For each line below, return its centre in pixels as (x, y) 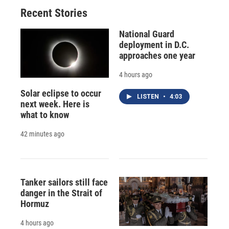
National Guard (146, 34)
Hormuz (35, 204)
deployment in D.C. (154, 44)
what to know (45, 115)
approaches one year (157, 55)
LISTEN (148, 96)
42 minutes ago (42, 134)
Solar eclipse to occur (61, 94)
